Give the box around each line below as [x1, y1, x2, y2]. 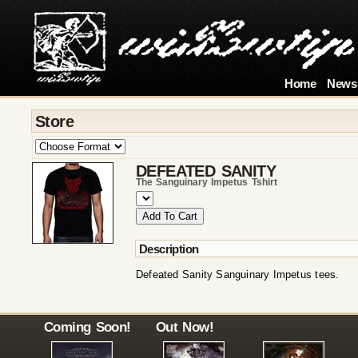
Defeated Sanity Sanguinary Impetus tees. [136, 268, 340, 281]
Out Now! [156, 318, 213, 335]
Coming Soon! [44, 318, 131, 335]
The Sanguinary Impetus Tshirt [136, 177, 277, 188]
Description [139, 243, 199, 256]
